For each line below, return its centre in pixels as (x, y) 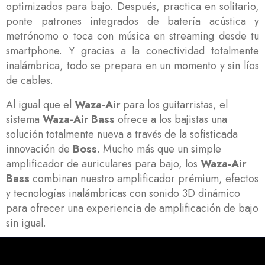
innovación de (39, 149)
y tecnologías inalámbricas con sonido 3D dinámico (123, 193)
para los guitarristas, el (174, 104)
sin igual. (26, 223)
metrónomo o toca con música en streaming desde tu (132, 36)
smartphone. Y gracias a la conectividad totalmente (132, 51)
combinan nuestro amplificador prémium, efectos (144, 178)
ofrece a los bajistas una (171, 119)
